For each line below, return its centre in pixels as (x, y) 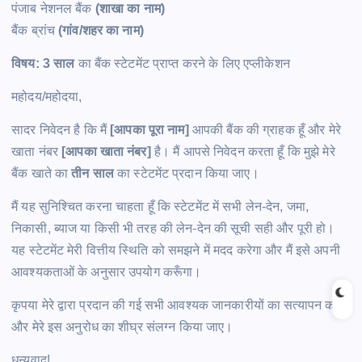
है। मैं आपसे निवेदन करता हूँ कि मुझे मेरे (243, 152)
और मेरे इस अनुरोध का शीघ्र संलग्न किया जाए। (122, 327)
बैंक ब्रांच (35, 30)
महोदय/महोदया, (47, 96)
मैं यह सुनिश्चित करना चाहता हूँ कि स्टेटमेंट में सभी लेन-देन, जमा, (160, 207)
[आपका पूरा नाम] (149, 130)
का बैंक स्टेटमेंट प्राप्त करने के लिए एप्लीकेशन (182, 63)
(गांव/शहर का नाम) (101, 30)
